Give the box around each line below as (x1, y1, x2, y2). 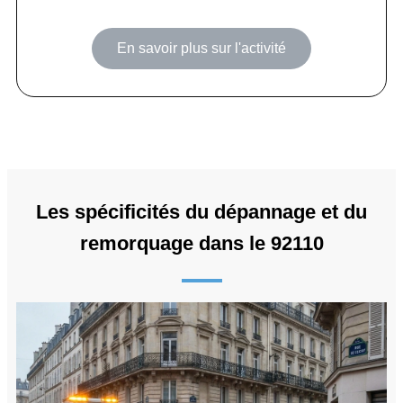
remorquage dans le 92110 (79, 231, 324, 255)
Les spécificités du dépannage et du (36, 200, 367, 223)
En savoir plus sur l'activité (117, 40, 286, 56)
